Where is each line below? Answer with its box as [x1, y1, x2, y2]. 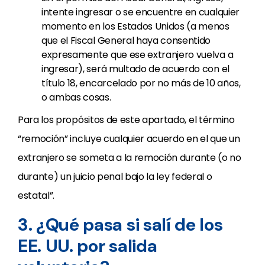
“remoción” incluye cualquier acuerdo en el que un [18, 132, 240, 146]
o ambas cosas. [41, 91, 111, 104]
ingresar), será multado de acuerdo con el [41, 62, 230, 76]
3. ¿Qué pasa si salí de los [18, 213, 223, 236]
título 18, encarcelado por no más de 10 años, [41, 76, 241, 90]
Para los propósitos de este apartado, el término [18, 113, 235, 127]
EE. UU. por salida [18, 234, 157, 257]
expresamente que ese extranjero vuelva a [41, 48, 234, 62]
